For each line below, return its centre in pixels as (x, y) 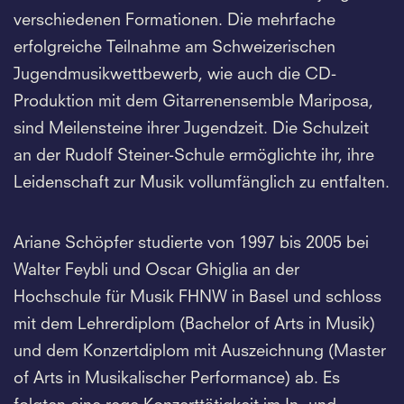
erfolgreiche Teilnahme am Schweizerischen (174, 47)
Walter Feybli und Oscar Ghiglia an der (156, 270)
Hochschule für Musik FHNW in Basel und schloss (197, 297)
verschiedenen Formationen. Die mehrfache (174, 20)
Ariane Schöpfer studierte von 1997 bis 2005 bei (191, 243)
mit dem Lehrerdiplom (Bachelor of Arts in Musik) (194, 324)
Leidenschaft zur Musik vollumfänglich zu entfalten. (202, 183)
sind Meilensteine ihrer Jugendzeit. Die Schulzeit (191, 129)
